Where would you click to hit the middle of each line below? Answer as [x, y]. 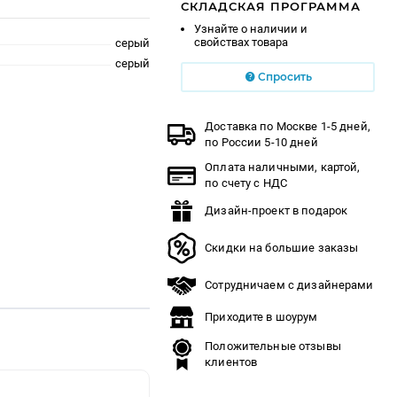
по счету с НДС [246, 183]
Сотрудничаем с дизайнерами [289, 284]
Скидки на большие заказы [282, 247]
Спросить [284, 76]
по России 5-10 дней [261, 142]
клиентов [231, 362]
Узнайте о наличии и [251, 28]
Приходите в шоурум [261, 316]
